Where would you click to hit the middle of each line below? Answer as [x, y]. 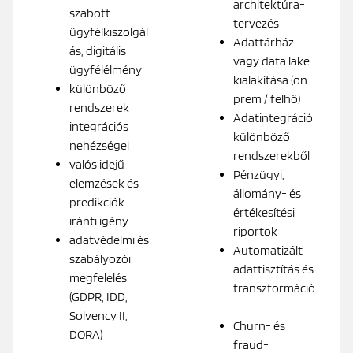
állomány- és [267, 193]
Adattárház [264, 42]
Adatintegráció [273, 117]
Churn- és [259, 325]
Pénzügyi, [259, 174]
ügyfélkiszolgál [109, 32]
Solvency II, [98, 315]
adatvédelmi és [109, 240]
